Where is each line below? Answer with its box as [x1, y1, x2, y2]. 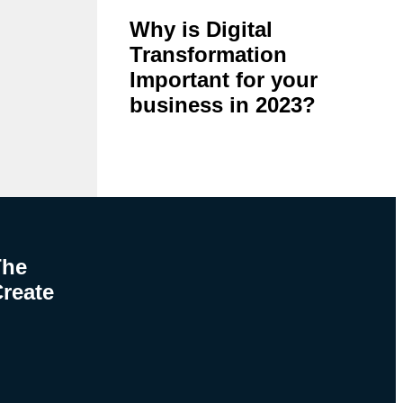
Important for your [129, 67, 318, 92]
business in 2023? [129, 92, 316, 117]
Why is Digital [129, 16, 273, 41]
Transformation [129, 41, 287, 67]
